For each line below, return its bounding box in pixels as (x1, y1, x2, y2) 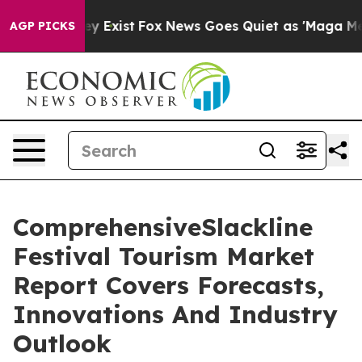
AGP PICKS (10, 19, 75, 33)
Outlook (13, 328, 112, 359)
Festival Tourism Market (13, 241, 314, 271)
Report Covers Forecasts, (13, 270, 324, 301)
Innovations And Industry (13, 299, 338, 330)
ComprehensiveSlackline (13, 212, 313, 242)
